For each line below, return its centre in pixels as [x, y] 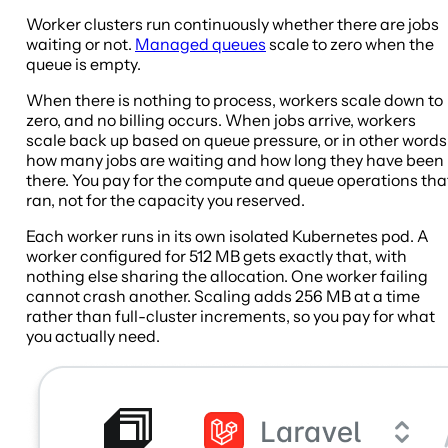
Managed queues [200, 44]
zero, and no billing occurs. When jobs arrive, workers [221, 120]
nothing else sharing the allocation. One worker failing [227, 276]
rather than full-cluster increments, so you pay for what [230, 316]
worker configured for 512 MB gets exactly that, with [216, 256]
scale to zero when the [350, 44]
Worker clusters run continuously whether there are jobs [232, 24]
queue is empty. [83, 64]
